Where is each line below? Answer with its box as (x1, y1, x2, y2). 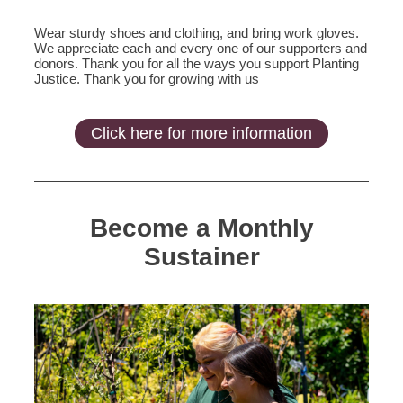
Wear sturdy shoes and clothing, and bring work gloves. (34, 25, 359, 40)
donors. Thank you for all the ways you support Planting (34, 56, 359, 71)
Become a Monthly (89, 214, 314, 242)
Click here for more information (91, 124, 312, 142)
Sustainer (143, 243, 260, 271)
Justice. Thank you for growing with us (34, 71, 259, 86)
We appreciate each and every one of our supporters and (34, 40, 367, 56)
